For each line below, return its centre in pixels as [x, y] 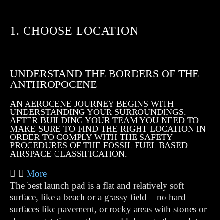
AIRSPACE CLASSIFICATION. [69, 154]
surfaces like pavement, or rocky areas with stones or [108, 209]
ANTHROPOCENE [53, 84]
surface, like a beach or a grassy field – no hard [98, 197]
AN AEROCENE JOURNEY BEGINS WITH [92, 104]
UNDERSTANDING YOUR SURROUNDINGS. [98, 112]
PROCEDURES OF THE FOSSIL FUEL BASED [99, 145]
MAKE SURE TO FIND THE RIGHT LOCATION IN [108, 129]
